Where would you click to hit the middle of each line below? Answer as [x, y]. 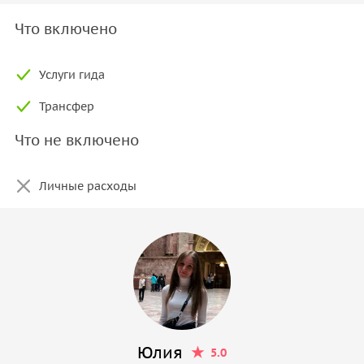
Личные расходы [88, 186]
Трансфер [67, 106]
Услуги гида [72, 74]
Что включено [66, 28]
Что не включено [77, 140]
